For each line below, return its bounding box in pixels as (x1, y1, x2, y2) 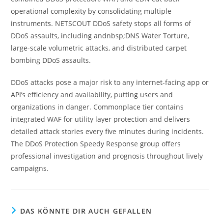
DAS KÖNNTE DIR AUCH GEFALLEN (20, 206, 152, 216)
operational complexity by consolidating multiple (11, 6, 172, 16)
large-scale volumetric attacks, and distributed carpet (11, 43, 187, 53)
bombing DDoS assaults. (11, 55, 91, 65)
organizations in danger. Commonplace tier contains (11, 102, 184, 111)
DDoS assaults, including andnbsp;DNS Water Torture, (11, 30, 190, 40)
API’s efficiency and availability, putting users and (11, 89, 173, 99)
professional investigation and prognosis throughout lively (11, 151, 203, 161)
